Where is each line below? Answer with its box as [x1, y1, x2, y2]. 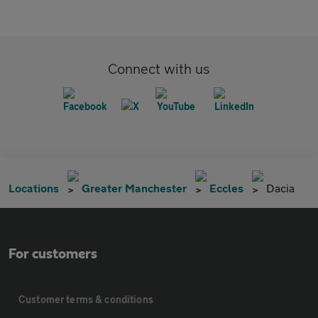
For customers [9, 247, 97, 261]
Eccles [209, 181, 243, 194]
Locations [9, 181, 59, 194]
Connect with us [108, 60, 210, 77]
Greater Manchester [82, 181, 187, 194]
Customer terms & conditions [18, 293, 153, 305]
